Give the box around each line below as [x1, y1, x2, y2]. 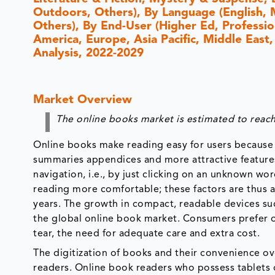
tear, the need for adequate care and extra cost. [33, 226, 260, 236]
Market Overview [33, 91, 133, 104]
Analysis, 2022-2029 [33, 45, 144, 57]
